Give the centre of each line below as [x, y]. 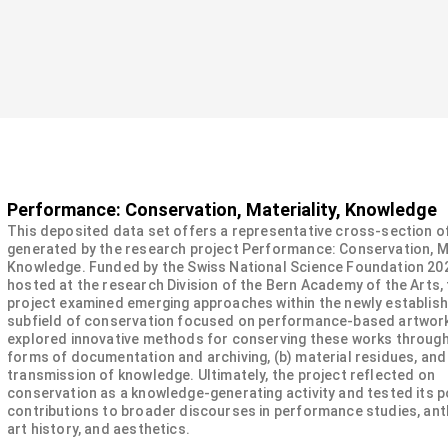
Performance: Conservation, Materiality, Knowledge [222, 209]
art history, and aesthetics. [98, 429]
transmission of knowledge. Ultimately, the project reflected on [221, 375]
